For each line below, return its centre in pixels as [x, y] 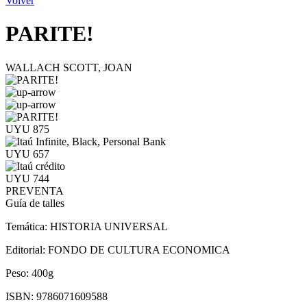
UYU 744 [27, 178]
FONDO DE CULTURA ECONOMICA [139, 249]
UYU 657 [27, 153]
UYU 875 [27, 129]
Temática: [28, 226]
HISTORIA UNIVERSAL [109, 226]
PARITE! [50, 34]
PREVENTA [35, 191]
